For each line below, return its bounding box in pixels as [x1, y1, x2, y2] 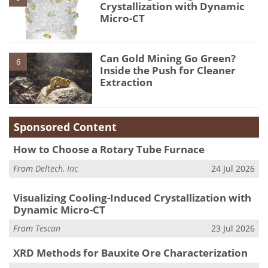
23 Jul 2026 [211, 223, 255, 234]
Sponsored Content [14, 120, 117, 135]
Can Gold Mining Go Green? [100, 51, 236, 65]
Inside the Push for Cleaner [100, 63, 236, 77]
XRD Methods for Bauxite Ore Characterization [13, 245, 248, 260]
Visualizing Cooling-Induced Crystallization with [13, 190, 251, 205]
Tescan [35, 223, 60, 234]
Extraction [100, 75, 153, 89]
